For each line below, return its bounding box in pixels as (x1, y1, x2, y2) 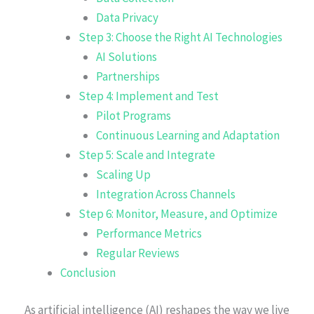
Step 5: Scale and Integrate (78, 146, 215, 163)
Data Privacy (96, 9, 158, 25)
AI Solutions (96, 48, 157, 64)
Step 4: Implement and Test (78, 88, 219, 104)
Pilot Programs (96, 107, 171, 123)
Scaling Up (96, 166, 151, 182)
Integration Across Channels (96, 186, 235, 202)
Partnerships (96, 68, 160, 84)
